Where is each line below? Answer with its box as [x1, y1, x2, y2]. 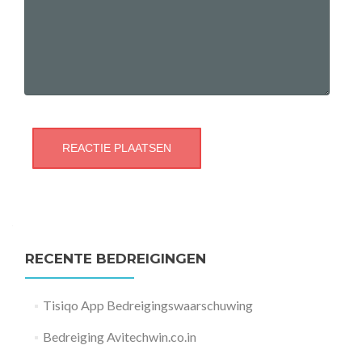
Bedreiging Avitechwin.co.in [42, 329, 196, 345]
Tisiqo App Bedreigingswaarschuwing [42, 297, 253, 314]
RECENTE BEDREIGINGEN [25, 250, 206, 267]
